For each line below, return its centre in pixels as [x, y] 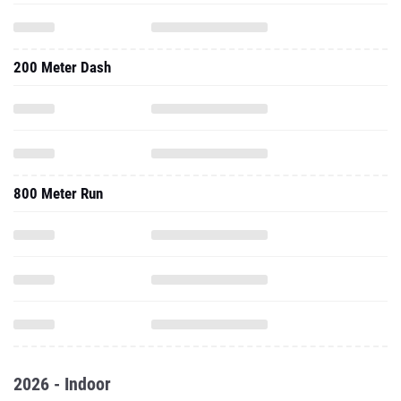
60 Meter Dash [58, 354]
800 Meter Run [58, 131]
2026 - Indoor [62, 321]
